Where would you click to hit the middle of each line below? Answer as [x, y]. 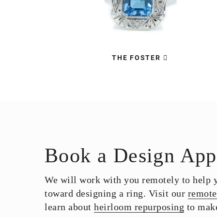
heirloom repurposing [139, 207]
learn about [69, 207]
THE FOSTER [136, 58]
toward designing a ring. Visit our [116, 193]
